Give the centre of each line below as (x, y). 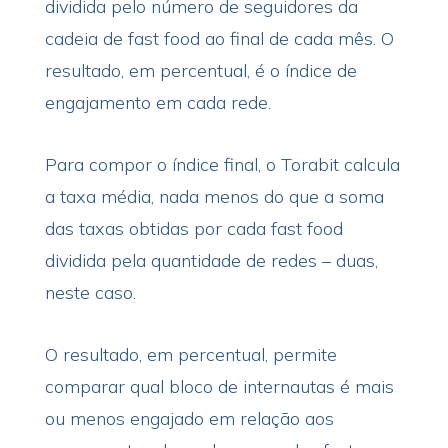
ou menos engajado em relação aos (189, 418)
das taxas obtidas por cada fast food (193, 228)
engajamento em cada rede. (157, 102)
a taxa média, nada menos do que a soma (214, 196)
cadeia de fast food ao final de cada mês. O (219, 38)
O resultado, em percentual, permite (190, 354)
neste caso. (90, 292)
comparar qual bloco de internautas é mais (219, 386)
